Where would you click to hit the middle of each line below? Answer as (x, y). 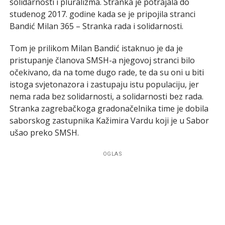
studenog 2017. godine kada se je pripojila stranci (102, 14)
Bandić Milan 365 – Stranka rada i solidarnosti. (96, 26)
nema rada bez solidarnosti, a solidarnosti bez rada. (106, 96)
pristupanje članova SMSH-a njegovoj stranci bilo (102, 60)
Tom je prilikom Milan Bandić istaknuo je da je (96, 48)
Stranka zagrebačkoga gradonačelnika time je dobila (109, 108)
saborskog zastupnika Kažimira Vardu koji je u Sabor (109, 120)
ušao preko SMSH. (44, 132)
